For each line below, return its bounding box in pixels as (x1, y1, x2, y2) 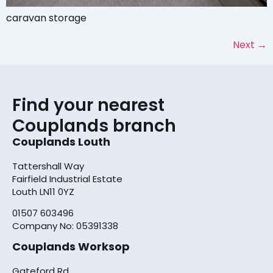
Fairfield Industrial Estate (12, 172, 122, 185)
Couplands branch (12, 113, 176, 138)
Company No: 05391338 (12, 219, 118, 233)
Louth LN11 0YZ (12, 185, 74, 198)
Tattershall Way (12, 159, 84, 172)
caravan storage (6, 10, 87, 25)
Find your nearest (12, 93, 165, 117)
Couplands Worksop (12, 238, 130, 254)
